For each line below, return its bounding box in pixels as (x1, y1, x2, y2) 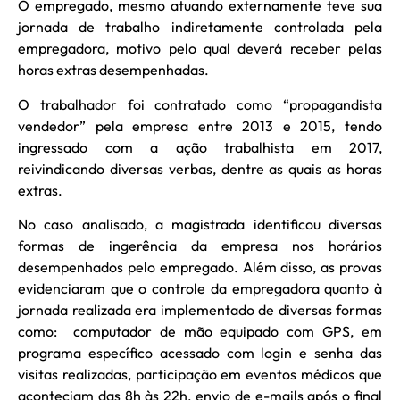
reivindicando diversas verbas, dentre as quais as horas (18, 159, 382, 178)
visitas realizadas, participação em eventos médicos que (18, 365, 382, 384)
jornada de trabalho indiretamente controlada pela (18, 18, 382, 37)
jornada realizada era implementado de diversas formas (18, 301, 382, 320)
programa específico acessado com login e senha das (18, 344, 382, 362)
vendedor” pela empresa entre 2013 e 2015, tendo (18, 116, 382, 135)
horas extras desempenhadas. (18, 61, 209, 79)
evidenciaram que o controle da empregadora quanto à (18, 279, 382, 298)
